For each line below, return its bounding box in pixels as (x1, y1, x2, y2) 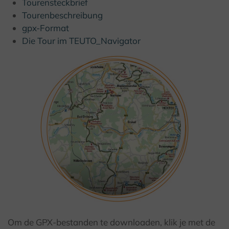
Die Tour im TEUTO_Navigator (22, 35, 141, 47)
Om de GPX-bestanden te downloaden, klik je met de (8, 217, 215, 228)
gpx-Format (22, 22, 70, 34)
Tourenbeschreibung (22, 10, 103, 21)
